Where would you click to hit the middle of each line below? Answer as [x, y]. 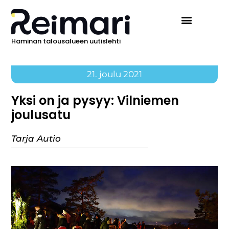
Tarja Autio [36, 139]
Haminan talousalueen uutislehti [66, 41]
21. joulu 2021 [114, 74]
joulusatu [41, 115]
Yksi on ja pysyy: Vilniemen [95, 101]
